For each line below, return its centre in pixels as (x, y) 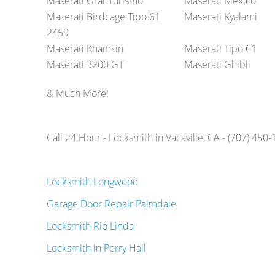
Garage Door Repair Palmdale (111, 204)
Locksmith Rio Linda (90, 226)
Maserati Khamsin (85, 49)
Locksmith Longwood (92, 182)
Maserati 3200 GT (85, 65)
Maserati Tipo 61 (220, 49)
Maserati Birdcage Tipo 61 (103, 17)
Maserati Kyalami (220, 17)
